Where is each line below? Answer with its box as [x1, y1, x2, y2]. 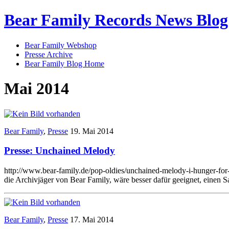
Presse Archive [25, 50, 73, 59]
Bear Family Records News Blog [4, 11, 228, 30]
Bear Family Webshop [25, 40, 97, 50]
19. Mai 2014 [70, 126, 113, 135]
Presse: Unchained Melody [4, 145, 115, 156]
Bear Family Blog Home [25, 59, 104, 68]
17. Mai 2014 [70, 215, 113, 224]
